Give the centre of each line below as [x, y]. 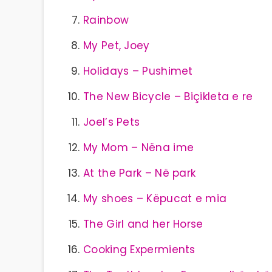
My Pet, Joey [117, 45]
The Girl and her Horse [143, 224]
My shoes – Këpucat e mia [155, 198]
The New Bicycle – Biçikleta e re [168, 96]
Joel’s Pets [112, 122]
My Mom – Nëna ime [139, 147]
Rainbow [106, 20]
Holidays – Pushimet [138, 71]
